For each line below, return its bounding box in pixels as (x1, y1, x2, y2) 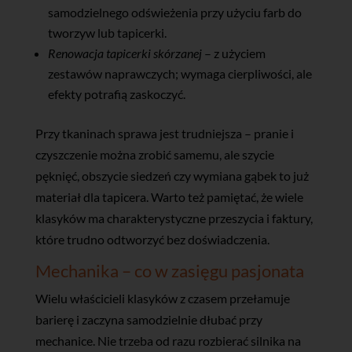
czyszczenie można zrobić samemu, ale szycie (35, 146, 274, 162)
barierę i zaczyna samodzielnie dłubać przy (35, 311, 262, 327)
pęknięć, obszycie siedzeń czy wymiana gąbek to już (35, 167, 309, 183)
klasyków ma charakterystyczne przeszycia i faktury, (35, 210, 313, 225)
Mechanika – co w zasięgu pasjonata (35, 259, 304, 281)
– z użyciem (201, 45, 266, 60)
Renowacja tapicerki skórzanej (47, 45, 202, 60)
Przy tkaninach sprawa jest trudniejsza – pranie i (35, 125, 294, 141)
